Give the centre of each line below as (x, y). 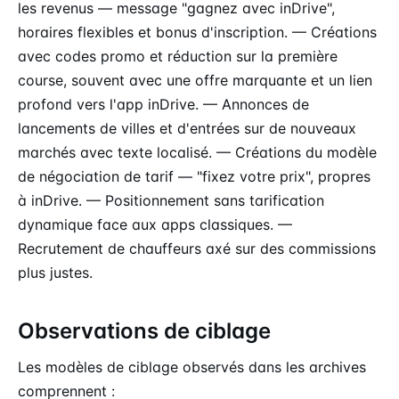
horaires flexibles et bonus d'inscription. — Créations (197, 32)
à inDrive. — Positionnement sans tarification (171, 200)
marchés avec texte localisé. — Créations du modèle (197, 152)
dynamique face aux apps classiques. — (155, 224)
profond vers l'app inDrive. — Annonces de (163, 104)
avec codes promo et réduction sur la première (178, 56)
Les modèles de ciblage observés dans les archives (192, 366)
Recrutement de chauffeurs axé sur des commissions (197, 248)
